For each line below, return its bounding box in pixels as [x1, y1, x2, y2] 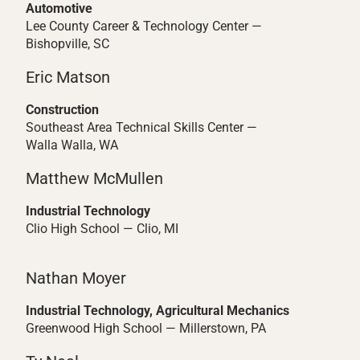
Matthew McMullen [26, 169, 163, 188]
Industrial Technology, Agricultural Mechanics [26, 303, 289, 318]
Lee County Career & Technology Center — [26, 18, 262, 34]
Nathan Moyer [26, 268, 126, 288]
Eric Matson [26, 67, 110, 87]
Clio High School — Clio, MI [26, 221, 178, 236]
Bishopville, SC [26, 36, 109, 51]
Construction [26, 102, 99, 117]
